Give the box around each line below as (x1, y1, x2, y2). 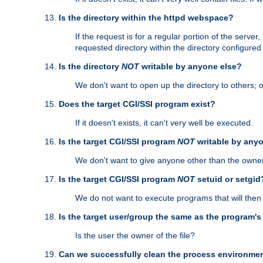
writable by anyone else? (139, 62, 242, 72)
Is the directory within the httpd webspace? (59, 13, 234, 23)
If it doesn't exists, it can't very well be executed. (75, 118, 253, 128)
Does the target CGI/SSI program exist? (59, 99, 215, 109)
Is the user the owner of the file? (75, 231, 195, 241)
